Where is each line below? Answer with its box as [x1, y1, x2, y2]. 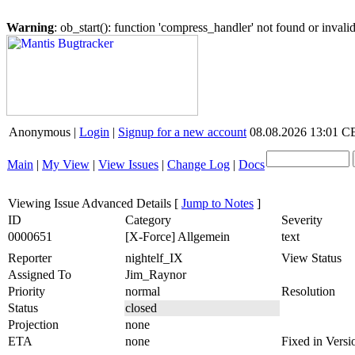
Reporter [8, 251, 52, 265]
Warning [6, 21, 54, 34]
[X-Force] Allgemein [125, 230, 230, 243]
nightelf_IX [125, 251, 183, 265]
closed [125, 301, 157, 315]
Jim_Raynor [125, 268, 186, 281]
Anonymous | [9, 125, 79, 139]
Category [125, 213, 171, 227]
